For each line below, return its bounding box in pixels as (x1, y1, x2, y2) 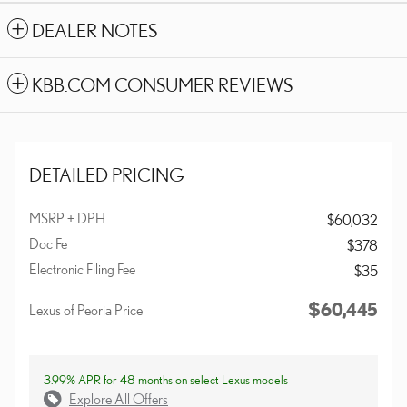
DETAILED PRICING (29, 164, 184, 186)
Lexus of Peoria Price (29, 302, 143, 319)
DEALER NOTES (32, 20, 157, 42)
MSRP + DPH (29, 210, 105, 227)
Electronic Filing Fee (29, 261, 135, 278)
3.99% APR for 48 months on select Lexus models (44, 372, 288, 388)
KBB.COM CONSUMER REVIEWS (32, 74, 293, 96)
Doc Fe (29, 235, 67, 253)
